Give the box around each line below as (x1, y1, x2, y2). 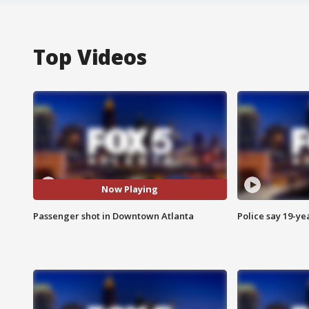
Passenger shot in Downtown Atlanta (33, 209, 194, 222)
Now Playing (101, 183, 159, 196)
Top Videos (33, 42, 147, 71)
